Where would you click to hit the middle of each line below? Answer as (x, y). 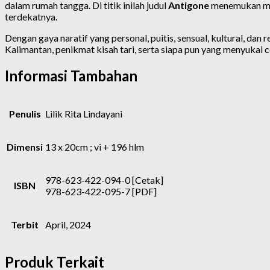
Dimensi (25, 146)
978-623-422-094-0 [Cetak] (104, 180)
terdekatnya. (31, 16)
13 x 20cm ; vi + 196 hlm (95, 146)
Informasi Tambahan (71, 75)
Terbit (25, 224)
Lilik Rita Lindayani (84, 113)
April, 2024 (68, 224)
